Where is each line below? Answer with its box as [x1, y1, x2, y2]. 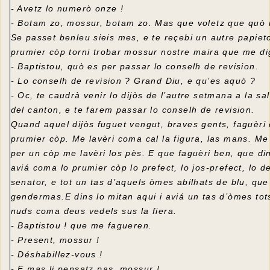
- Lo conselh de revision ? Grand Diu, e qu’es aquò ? [10, 76, 256, 86]
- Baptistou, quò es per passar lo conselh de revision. [10, 61, 259, 71]
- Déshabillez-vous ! [10, 250, 103, 259]
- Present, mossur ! [10, 235, 100, 245]
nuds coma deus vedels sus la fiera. [10, 206, 177, 216]
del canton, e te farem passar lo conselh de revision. [10, 105, 255, 115]
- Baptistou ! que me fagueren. [10, 221, 152, 230]
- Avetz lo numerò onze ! [10, 4, 124, 13]
